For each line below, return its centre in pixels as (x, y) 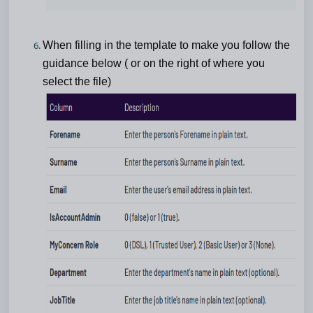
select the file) (77, 81)
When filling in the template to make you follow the (166, 45)
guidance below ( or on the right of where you (154, 63)
